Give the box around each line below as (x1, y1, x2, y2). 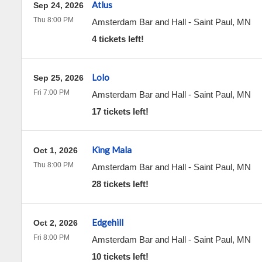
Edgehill (91, 217, 123, 227)
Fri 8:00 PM (33, 233, 70, 242)
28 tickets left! (91, 179, 149, 189)
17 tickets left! (91, 106, 149, 116)
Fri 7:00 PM (33, 88, 70, 96)
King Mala (91, 144, 132, 155)
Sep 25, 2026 (33, 73, 84, 82)
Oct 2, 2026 (33, 218, 78, 227)
